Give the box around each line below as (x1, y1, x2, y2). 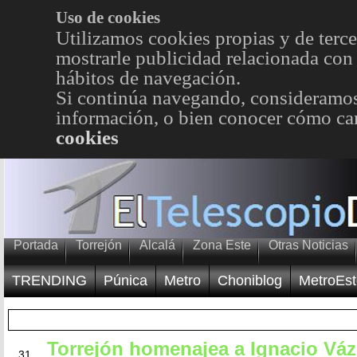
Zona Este (193, 238, 251, 252)
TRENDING (12, 273, 87, 288)
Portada (14, 238, 58, 252)
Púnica (104, 273, 147, 288)
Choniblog (218, 273, 282, 288)
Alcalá (139, 238, 175, 252)
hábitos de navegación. (55, 67, 241, 88)
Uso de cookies (55, 8, 160, 27)
